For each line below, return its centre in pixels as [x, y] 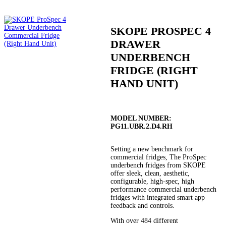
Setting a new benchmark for [152, 149]
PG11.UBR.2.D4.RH [142, 127]
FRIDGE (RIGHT [154, 71]
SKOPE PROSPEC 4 [161, 31]
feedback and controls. [143, 206]
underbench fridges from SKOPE [158, 165]
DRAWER [136, 44]
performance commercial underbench [164, 190]
